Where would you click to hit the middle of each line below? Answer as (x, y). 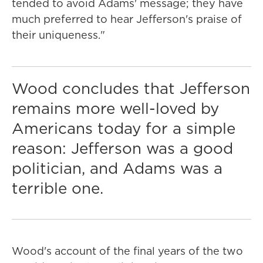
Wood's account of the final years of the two (127, 251)
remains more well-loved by (115, 108)
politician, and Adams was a (117, 168)
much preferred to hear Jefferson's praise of (127, 19)
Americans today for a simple (124, 128)
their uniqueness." (58, 35)
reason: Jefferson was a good (122, 148)
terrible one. (58, 188)
